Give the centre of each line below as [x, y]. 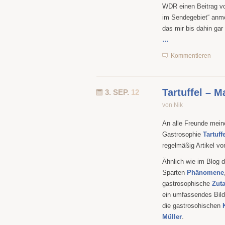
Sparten [175, 173]
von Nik [173, 105]
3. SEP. [118, 92]
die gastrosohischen [192, 206]
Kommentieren [191, 56]
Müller [172, 217]
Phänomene [205, 173]
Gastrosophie [183, 134]
